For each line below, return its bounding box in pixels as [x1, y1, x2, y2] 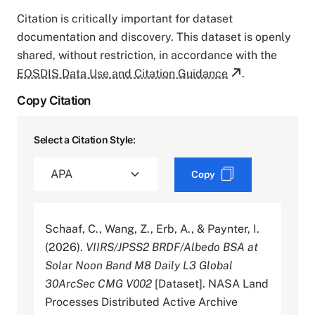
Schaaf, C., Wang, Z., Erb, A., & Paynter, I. [45, 221, 259, 236]
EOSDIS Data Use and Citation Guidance [17, 66, 228, 80]
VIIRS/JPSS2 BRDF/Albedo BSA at [86, 240, 258, 254]
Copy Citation [17, 93, 91, 108]
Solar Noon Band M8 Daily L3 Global [45, 258, 233, 272]
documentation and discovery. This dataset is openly [17, 30, 291, 44]
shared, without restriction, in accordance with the [17, 48, 277, 62]
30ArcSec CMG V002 [45, 276, 152, 290]
